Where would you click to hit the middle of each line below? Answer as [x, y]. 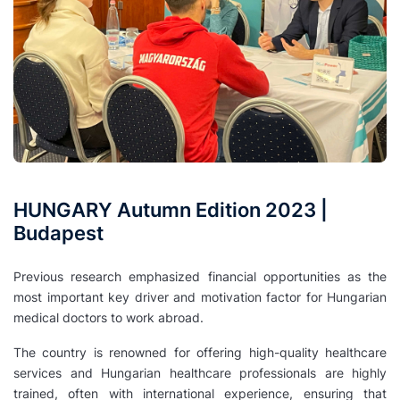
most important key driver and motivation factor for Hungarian [200, 297]
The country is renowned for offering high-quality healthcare [200, 353]
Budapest [58, 233]
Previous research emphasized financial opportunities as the [200, 277]
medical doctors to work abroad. [108, 318]
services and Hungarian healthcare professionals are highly [200, 373]
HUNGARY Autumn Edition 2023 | [171, 210]
